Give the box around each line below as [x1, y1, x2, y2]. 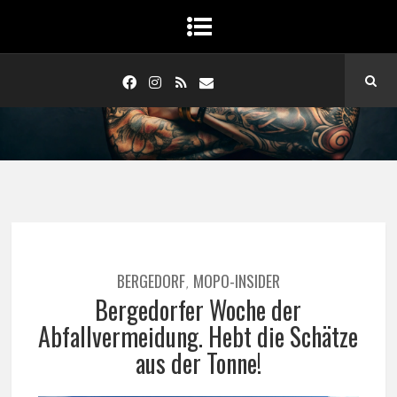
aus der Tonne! [135, 345, 261, 381]
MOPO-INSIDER [192, 269, 280, 292]
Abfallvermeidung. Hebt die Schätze [38, 318, 359, 354]
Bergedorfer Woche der [95, 292, 302, 328]
